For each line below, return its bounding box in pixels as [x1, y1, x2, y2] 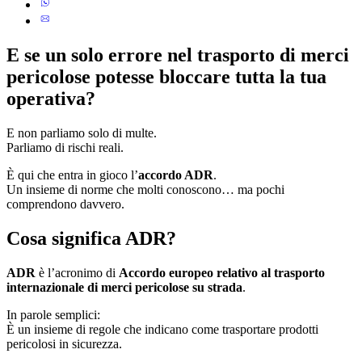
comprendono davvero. [6, 196, 124, 211]
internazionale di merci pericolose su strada [6, 280, 242, 294]
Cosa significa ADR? [6, 227, 176, 249]
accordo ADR [138, 167, 213, 182]
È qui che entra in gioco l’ [6, 167, 138, 182]
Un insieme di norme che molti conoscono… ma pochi [6, 182, 284, 196]
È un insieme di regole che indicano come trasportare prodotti [6, 322, 318, 336]
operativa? [6, 88, 95, 110]
